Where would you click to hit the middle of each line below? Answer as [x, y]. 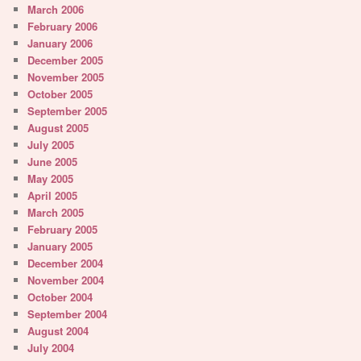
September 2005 [68, 111]
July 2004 [51, 348]
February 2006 [63, 27]
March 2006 [56, 10]
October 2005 [60, 94]
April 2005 [53, 196]
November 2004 [66, 280]
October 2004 [60, 297]
